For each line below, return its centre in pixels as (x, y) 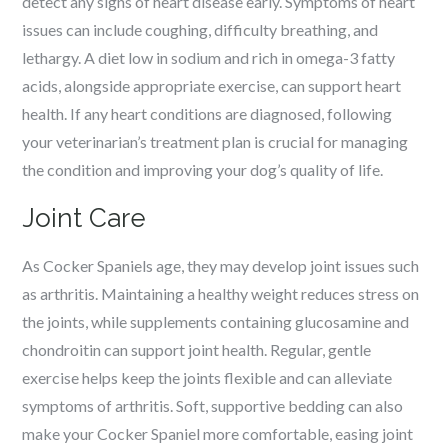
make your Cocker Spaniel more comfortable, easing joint (218, 433)
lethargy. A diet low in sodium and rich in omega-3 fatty (209, 57)
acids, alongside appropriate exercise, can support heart (212, 85)
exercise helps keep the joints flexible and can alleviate (207, 377)
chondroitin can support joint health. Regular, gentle (197, 349)
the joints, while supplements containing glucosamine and (216, 321)
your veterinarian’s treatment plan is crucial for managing (215, 141)
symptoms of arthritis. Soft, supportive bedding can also (213, 405)
